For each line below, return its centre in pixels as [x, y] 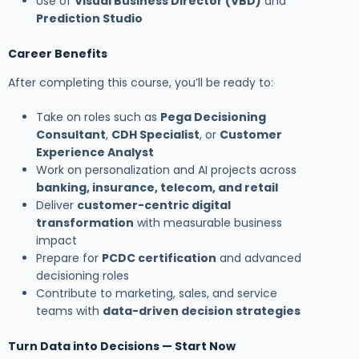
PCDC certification [159, 258]
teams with [69, 311]
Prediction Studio [89, 19]
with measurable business [208, 223]
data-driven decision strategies [202, 311]
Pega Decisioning [213, 117]
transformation [85, 223]
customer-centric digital [154, 206]
